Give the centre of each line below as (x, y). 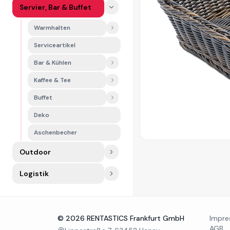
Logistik (34, 174)
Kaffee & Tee (52, 80)
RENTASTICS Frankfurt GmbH (135, 218)
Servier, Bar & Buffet (55, 7)
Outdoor (35, 152)
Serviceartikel (55, 45)
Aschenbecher (55, 132)
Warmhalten (52, 28)
